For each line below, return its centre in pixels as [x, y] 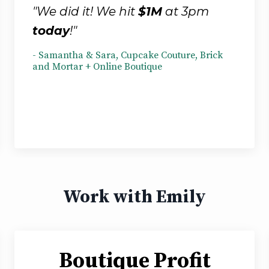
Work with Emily [134, 197]
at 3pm [186, 11]
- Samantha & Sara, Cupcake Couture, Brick [128, 55]
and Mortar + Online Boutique [97, 66]
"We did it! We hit [85, 11]
